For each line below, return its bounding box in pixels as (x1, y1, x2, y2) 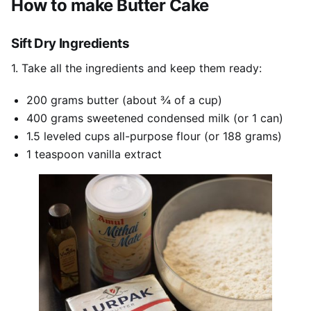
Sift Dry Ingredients (11, 35, 130, 52)
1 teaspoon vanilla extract (26, 146, 162, 161)
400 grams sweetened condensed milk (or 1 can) (26, 110, 283, 125)
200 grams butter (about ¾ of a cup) (26, 92, 222, 107)
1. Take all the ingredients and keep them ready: (11, 61, 262, 76)
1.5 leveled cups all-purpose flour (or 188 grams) (26, 128, 282, 143)
